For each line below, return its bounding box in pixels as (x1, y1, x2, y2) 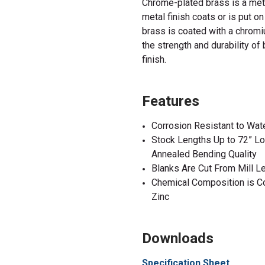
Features (142, 92, 199, 109)
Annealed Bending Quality (151, 148, 257, 160)
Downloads (142, 230, 214, 247)
